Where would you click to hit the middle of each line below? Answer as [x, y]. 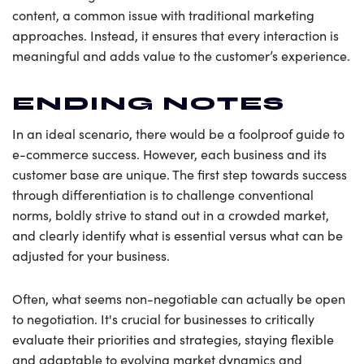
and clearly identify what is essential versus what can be [178, 235]
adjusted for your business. [91, 255]
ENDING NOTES [149, 104]
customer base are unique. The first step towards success [180, 174]
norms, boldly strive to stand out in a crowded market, [171, 214]
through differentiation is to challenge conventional [163, 194]
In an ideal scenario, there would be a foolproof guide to [178, 133]
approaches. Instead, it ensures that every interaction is [175, 36]
